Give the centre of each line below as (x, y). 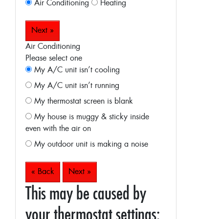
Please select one (54, 58)
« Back (43, 172)
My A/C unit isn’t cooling (76, 70)
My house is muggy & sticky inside (90, 117)
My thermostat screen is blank (82, 101)
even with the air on (58, 129)
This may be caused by (86, 193)
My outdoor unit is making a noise (90, 144)
